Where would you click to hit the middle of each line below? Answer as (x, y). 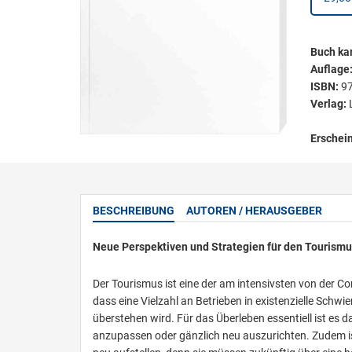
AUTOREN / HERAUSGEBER (254, 211)
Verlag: (329, 104)
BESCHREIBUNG (134, 211)
